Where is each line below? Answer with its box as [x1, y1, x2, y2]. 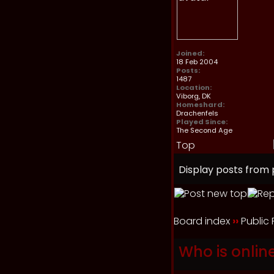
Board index [174, 214, 230, 228]
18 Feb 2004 [176, 57, 218, 67]
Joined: [176, 48, 204, 58]
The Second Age [176, 125, 232, 135]
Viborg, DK [176, 91, 211, 101]
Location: [176, 83, 212, 92]
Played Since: [176, 117, 228, 127]
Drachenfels [176, 108, 218, 118]
